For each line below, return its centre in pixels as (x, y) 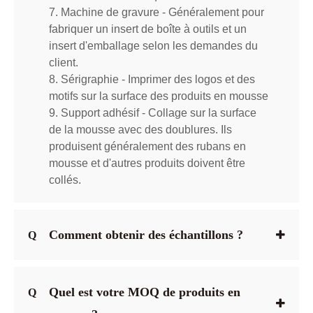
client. (64, 62)
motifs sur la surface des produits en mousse (159, 96)
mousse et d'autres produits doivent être (147, 163)
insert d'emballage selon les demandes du (153, 45)
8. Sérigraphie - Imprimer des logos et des (152, 79)
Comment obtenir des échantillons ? (146, 234)
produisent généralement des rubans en (147, 146)
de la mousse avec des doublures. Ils (140, 129)
